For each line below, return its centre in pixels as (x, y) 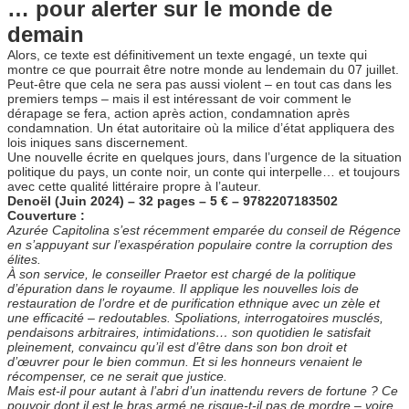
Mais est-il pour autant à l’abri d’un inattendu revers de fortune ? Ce (203, 390)
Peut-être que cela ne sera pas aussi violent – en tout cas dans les (199, 84)
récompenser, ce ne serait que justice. (117, 376)
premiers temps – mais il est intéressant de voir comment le (179, 98)
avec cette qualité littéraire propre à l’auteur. (134, 186)
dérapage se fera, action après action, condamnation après (178, 113)
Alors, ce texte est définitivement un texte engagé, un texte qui (187, 54)
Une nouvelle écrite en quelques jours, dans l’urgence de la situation (204, 157)
